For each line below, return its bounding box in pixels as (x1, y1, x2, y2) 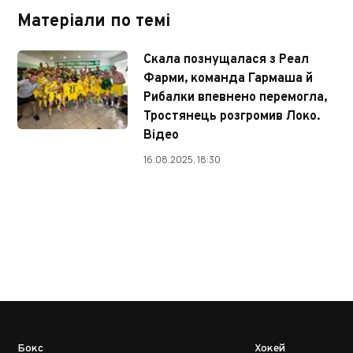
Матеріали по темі (17, 11, 170, 33)
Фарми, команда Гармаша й (143, 71, 313, 87)
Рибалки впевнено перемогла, (143, 90, 327, 106)
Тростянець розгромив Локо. (143, 109, 320, 125)
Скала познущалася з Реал (143, 52, 309, 69)
